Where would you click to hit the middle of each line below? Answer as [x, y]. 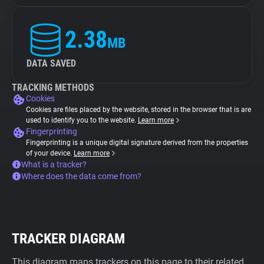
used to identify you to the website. [82, 120]
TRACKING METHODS [53, 88]
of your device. [50, 153]
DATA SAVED [51, 63]
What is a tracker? [54, 164]
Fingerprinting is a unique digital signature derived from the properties [137, 143]
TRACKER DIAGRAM [68, 239]
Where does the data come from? [81, 176]
